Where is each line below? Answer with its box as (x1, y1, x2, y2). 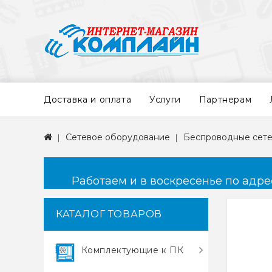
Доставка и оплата (44, 94, 132, 105)
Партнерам (199, 94, 252, 105)
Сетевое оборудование (66, 132, 170, 143)
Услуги (149, 94, 181, 105)
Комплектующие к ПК (81, 245, 184, 256)
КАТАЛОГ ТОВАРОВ (56, 208, 162, 220)
